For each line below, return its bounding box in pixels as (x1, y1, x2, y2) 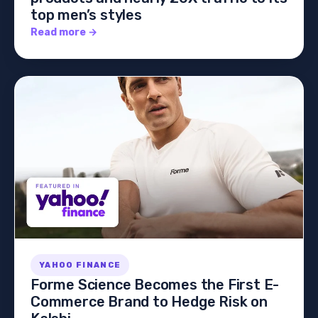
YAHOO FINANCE (39, 261, 121, 270)
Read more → (31, 26, 97, 38)
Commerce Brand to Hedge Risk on (31, 293, 268, 311)
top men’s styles (31, 6, 142, 23)
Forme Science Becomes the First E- (31, 276, 280, 294)
